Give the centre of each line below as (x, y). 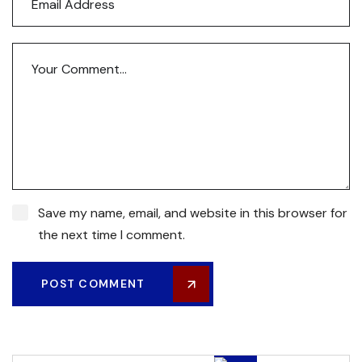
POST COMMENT (93, 284)
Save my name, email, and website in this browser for (193, 213)
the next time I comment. (112, 235)
